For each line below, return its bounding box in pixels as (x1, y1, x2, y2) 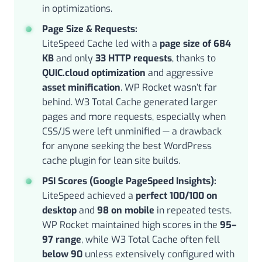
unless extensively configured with (82, 247, 235, 260)
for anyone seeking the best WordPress (42, 139, 212, 152)
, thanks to (172, 51, 216, 64)
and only (54, 51, 95, 64)
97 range (42, 233, 81, 246)
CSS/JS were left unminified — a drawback (42, 125, 222, 137)
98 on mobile (97, 204, 154, 216)
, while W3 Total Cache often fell (81, 233, 220, 246)
